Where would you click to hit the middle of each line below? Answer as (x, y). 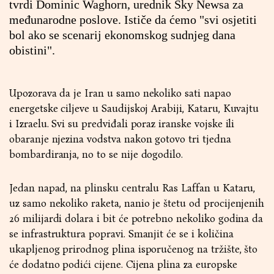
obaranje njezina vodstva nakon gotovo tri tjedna (120, 139)
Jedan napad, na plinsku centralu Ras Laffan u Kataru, (132, 188)
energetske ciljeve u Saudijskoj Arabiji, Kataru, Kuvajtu (134, 109)
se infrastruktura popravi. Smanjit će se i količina (121, 234)
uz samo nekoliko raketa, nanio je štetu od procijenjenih (137, 203)
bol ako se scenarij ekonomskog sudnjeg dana (122, 35)
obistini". (32, 50)
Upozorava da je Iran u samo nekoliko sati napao (120, 93)
